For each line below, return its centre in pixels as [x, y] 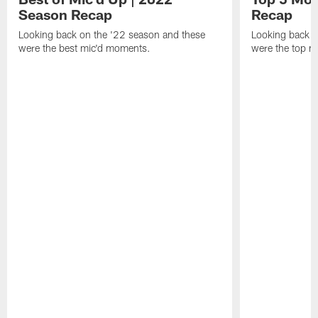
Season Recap [66, 15]
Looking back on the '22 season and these [112, 35]
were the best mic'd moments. [85, 48]
